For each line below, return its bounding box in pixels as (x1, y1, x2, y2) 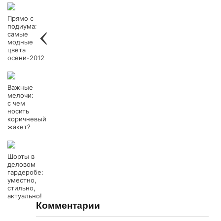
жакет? (7, 123, 31, 131)
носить (7, 107, 29, 115)
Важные (7, 83, 33, 91)
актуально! (7, 192, 42, 200)
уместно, (7, 176, 37, 184)
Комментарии (36, 200, 100, 211)
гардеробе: (7, 168, 43, 176)
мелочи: (7, 91, 34, 99)
